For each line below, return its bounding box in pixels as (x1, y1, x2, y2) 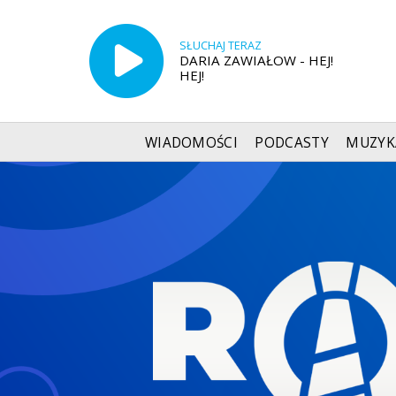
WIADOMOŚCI (144, 133, 239, 152)
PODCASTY (255, 133, 329, 152)
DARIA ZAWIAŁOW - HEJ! (179, 50, 333, 69)
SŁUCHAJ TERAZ (179, 37, 262, 53)
